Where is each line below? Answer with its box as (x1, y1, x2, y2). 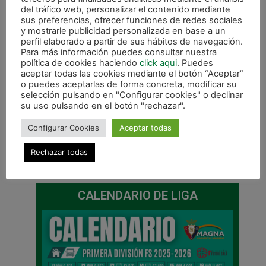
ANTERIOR (45, 147, 82, 157)
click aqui (140, 58, 177, 68)
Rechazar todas (31, 147, 88, 157)
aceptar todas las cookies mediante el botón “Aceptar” (21, 68, 243, 79)
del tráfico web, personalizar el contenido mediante (21, 4, 230, 15)
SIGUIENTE (182, 147, 221, 157)
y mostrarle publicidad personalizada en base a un (21, 26, 226, 36)
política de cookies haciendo (21, 58, 140, 68)
